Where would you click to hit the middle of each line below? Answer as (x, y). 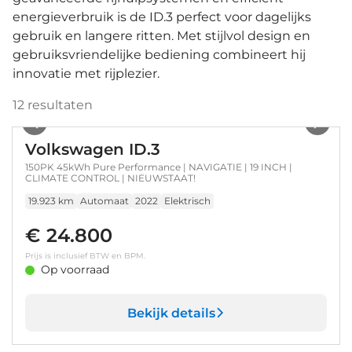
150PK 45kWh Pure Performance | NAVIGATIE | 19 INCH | (159, 167)
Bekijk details (171, 313)
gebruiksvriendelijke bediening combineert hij (159, 55)
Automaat (104, 201)
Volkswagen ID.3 (93, 149)
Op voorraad (75, 269)
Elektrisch (187, 201)
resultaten (59, 105)
